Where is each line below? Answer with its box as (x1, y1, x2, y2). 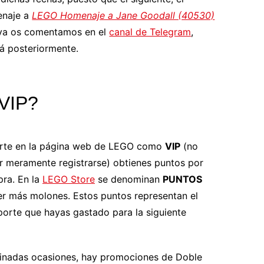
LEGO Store (42, 173, 95, 185)
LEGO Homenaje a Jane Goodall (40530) (32, 9, 215, 21)
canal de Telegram (109, 26, 192, 38)
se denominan (95, 173, 163, 185)
